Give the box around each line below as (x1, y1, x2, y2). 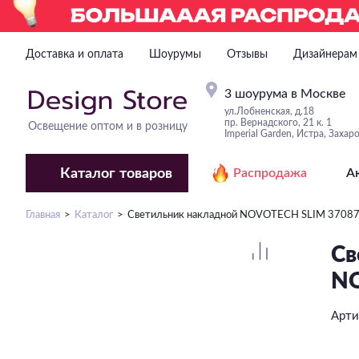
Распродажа (233, 167, 307, 179)
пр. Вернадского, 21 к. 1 (224, 117, 332, 127)
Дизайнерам (293, 48, 357, 60)
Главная (26, 210, 60, 220)
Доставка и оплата (26, 48, 123, 60)
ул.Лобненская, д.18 (224, 106, 314, 116)
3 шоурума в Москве (224, 87, 345, 100)
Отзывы (227, 48, 268, 60)
